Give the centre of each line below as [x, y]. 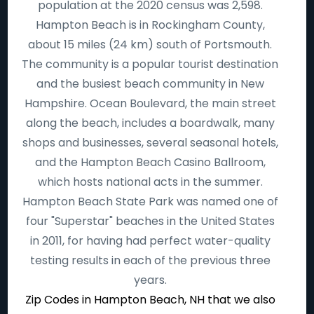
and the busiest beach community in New [150, 84]
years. [150, 280]
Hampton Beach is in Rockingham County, [150, 25]
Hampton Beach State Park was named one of [150, 202]
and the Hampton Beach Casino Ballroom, [150, 162]
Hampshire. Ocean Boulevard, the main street [150, 103]
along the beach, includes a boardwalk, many [150, 123]
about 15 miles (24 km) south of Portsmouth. [150, 45]
